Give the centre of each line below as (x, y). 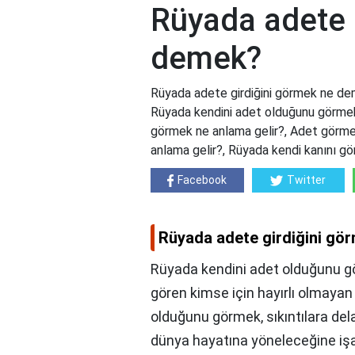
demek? (206, 59)
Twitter (307, 180)
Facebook (202, 180)
